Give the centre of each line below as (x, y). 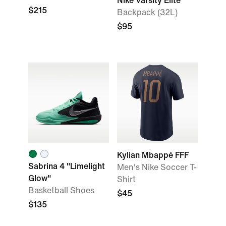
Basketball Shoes (61, 190)
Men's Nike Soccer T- (157, 167)
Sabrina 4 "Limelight (67, 166)
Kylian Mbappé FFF (153, 155)
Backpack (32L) (147, 12)
